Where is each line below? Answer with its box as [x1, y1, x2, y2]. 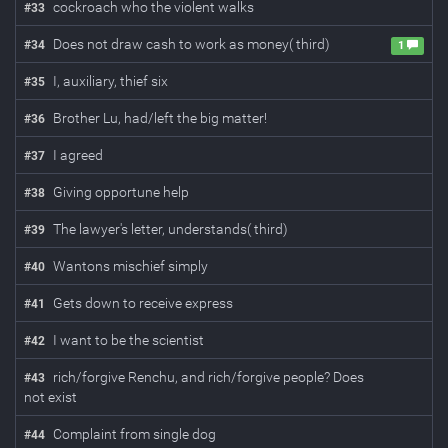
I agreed [53, 147, 103, 163]
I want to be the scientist [53, 332, 204, 348]
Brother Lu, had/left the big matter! [53, 110, 267, 126]
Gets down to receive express [53, 295, 233, 311]
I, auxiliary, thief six [53, 73, 168, 89]
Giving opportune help [53, 184, 189, 200]
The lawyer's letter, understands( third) [53, 221, 288, 237]
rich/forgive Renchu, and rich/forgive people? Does [53, 369, 364, 385]
